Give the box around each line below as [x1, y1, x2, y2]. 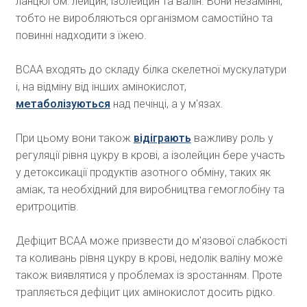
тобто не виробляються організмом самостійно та [15, 12, 273, 25]
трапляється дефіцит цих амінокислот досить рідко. [15, 286, 275, 299]
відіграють [133, 132, 191, 145]
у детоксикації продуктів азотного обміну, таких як [15, 166, 271, 180]
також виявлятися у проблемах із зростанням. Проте [15, 269, 282, 282]
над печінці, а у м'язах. [110, 97, 223, 111]
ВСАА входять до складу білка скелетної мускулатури [15, 63, 286, 77]
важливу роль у [191, 132, 273, 145]
